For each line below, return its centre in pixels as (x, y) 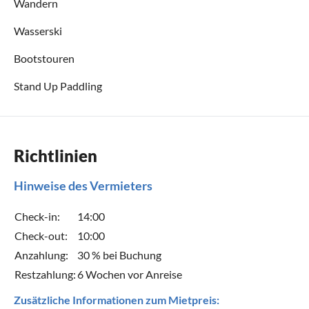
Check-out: (41, 235)
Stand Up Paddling (58, 86)
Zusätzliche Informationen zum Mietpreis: (117, 299)
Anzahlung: (41, 255)
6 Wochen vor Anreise (130, 274)
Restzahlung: (45, 274)
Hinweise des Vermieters (83, 185)
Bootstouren (44, 58)
